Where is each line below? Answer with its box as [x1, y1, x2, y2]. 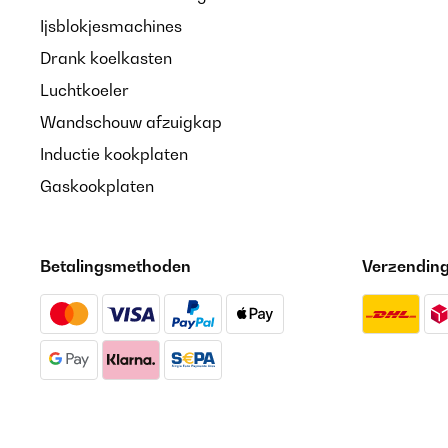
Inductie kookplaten [40, 144, 188, 164]
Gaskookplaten [40, 176, 154, 196]
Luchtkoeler [40, 80, 129, 100]
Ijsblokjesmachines [40, 16, 182, 36]
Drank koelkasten [40, 48, 172, 68]
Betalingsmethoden [40, 256, 191, 276]
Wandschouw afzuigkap [40, 112, 222, 132]
